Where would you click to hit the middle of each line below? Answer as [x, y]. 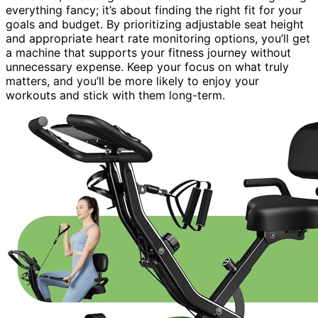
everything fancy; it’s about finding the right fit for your [154, 10]
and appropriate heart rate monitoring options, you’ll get [158, 38]
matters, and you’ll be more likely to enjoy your [132, 81]
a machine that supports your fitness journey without [148, 52]
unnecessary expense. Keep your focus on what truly [147, 66]
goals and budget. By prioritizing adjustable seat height [155, 24]
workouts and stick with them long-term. [115, 95]
